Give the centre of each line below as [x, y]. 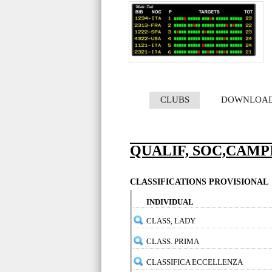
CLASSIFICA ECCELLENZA [195, 262]
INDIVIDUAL [170, 202]
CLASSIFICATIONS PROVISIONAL [199, 182]
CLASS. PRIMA [173, 241]
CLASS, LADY [171, 221]
